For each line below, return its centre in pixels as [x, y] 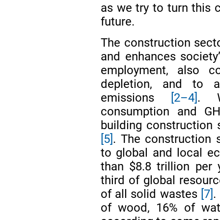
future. [118, 21]
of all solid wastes [151, 194]
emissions [136, 97]
